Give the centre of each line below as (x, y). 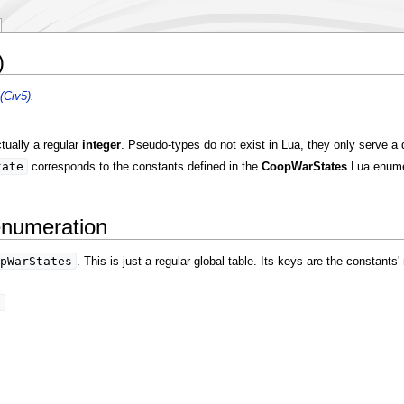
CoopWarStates (304, 167)
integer (101, 146)
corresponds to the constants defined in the (144, 167)
